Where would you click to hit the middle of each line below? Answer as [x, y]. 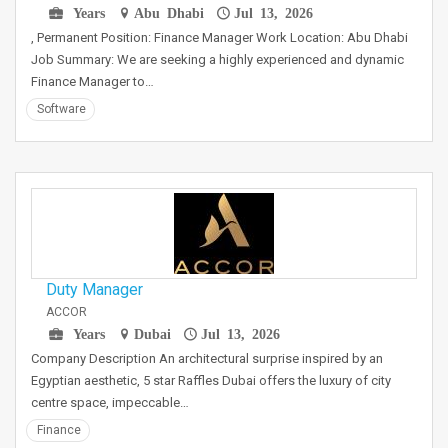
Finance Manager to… [92, 81]
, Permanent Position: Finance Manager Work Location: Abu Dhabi [219, 37]
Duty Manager [94, 289]
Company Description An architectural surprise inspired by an [207, 358]
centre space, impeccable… [110, 402]
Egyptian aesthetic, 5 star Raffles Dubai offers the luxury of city [211, 380]
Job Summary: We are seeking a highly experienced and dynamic [217, 59]
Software [61, 109]
